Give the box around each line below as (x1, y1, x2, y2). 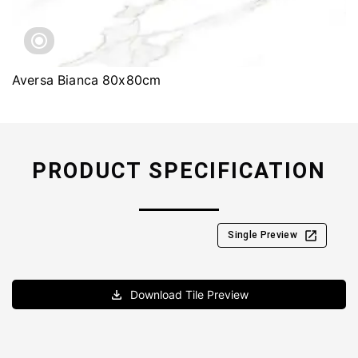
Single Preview (228, 229, 297, 241)
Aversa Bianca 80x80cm (12, 72, 161, 88)
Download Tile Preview (130, 288, 249, 301)
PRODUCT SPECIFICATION (32, 158, 326, 184)
